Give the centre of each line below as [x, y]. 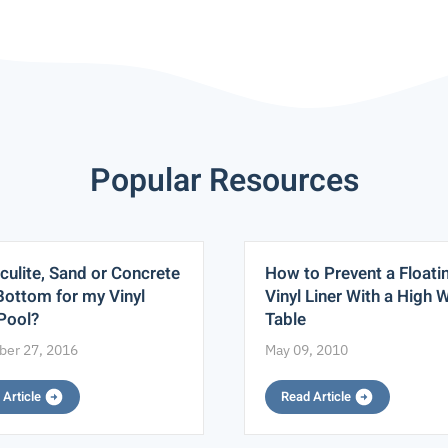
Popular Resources [224, 180]
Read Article [317, 396]
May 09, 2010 [306, 349]
